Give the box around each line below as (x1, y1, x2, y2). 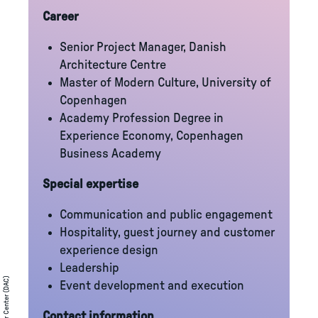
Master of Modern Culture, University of (60, 77, 271, 89)
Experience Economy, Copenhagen (60, 130, 243, 143)
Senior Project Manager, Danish (60, 41, 226, 54)
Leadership (60, 262, 119, 275)
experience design (60, 244, 158, 257)
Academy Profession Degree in (60, 112, 224, 125)
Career (43, 11, 79, 23)
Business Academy (60, 148, 161, 160)
